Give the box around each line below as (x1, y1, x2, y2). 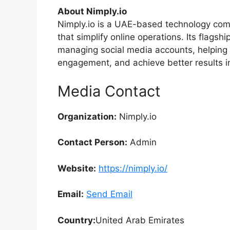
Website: (57, 163, 96, 174)
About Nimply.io (57, 6, 127, 17)
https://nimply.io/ (99, 163, 167, 174)
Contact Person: (57, 137, 127, 148)
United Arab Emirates (95, 215, 184, 225)
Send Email (86, 189, 132, 200)
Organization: (57, 111, 117, 122)
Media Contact (57, 82, 161, 100)
